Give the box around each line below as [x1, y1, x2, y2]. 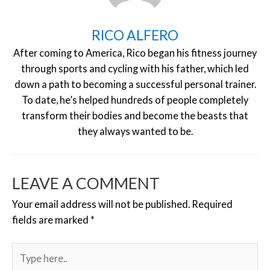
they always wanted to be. [77, 125, 193, 137]
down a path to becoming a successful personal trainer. [14, 78, 256, 90]
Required [192, 198, 233, 210]
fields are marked [12, 214, 90, 226]
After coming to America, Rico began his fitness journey [13, 47, 257, 58]
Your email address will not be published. [12, 198, 190, 210]
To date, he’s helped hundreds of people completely [22, 94, 248, 105]
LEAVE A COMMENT [12, 174, 160, 193]
